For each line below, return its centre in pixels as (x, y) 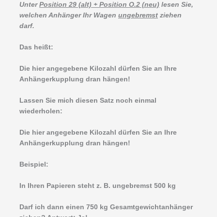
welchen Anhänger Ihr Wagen (69, 15)
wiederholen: (41, 111)
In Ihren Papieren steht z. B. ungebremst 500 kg (98, 186)
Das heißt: (36, 47)
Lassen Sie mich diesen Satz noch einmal (88, 101)
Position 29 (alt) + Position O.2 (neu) (99, 5)
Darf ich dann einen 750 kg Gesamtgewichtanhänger (106, 207)
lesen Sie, (176, 5)
